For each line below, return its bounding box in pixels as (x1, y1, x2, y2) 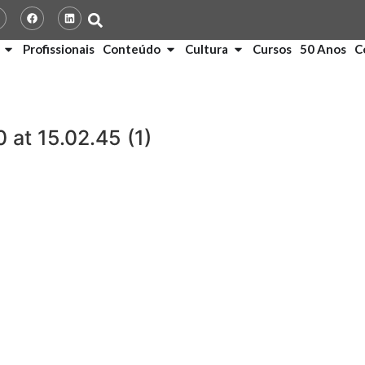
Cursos (253, 42, 292, 57)
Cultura (185, 42, 228, 57)
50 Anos (300, 42, 346, 57)
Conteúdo (103, 42, 161, 57)
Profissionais (23, 42, 95, 57)
